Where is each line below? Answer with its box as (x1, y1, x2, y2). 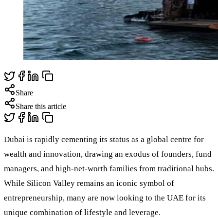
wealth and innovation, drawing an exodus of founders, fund (4, 149, 212, 159)
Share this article (16, 102, 66, 110)
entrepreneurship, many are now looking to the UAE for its (4, 193, 206, 203)
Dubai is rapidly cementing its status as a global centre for (4, 135, 204, 145)
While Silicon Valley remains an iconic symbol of (4, 179, 174, 188)
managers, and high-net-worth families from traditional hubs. (4, 164, 214, 174)
